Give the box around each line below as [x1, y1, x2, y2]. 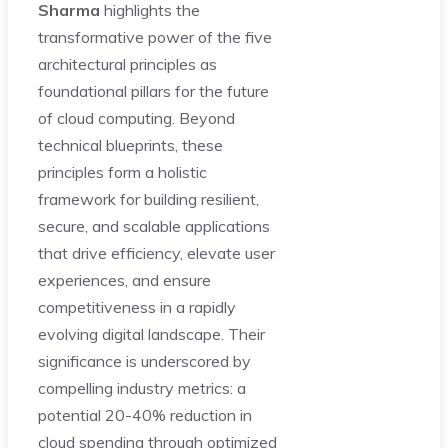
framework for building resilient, [38, 188, 259, 209]
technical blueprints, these [38, 134, 223, 155]
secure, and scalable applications [38, 215, 270, 236]
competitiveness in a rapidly [38, 296, 236, 317]
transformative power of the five [38, 26, 272, 47]
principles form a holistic [38, 161, 207, 182]
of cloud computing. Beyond [38, 107, 235, 128]
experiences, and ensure [38, 269, 211, 290]
